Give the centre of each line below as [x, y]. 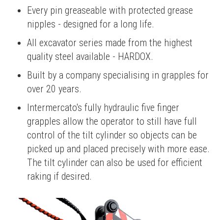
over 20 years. [54, 89]
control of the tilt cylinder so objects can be [112, 135]
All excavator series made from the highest [110, 43]
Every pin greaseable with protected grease [110, 11]
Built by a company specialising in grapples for [118, 75]
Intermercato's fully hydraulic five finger [103, 108]
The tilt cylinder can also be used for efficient [115, 163]
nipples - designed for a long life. [91, 24]
